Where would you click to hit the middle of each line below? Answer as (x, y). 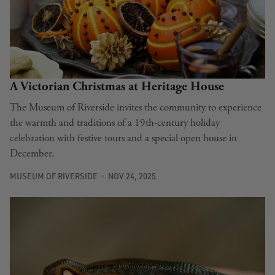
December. (32, 154)
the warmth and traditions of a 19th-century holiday (115, 123)
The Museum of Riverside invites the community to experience (136, 108)
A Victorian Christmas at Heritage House (117, 87)
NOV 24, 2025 (132, 176)
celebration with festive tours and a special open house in (123, 138)
